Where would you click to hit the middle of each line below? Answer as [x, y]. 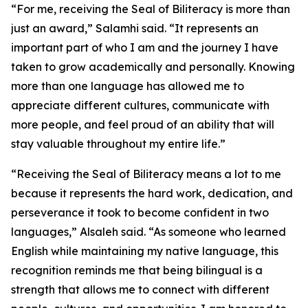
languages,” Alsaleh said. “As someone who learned [148, 232]
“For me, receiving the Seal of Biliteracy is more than [151, 9]
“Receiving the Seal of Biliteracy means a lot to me [146, 174]
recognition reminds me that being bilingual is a [137, 270]
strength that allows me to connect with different [140, 289]
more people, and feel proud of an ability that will [143, 124]
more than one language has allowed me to [128, 86]
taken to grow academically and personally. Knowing [153, 67]
